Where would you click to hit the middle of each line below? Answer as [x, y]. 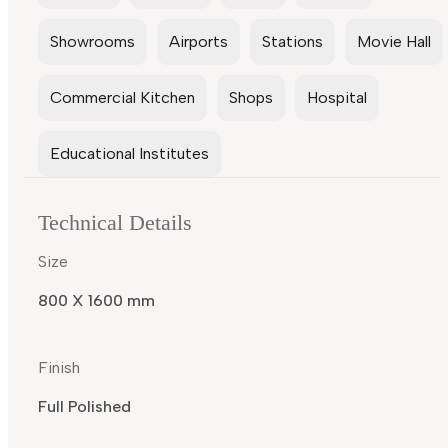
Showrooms [92, 42]
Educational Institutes [129, 154]
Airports [198, 42]
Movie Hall [394, 42]
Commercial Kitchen [122, 98]
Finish [59, 368]
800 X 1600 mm [96, 301]
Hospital [337, 98]
